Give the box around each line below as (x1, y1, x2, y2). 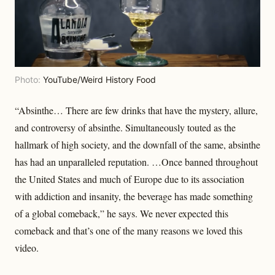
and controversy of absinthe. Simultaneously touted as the (15, 120, 236, 134)
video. (15, 241, 39, 254)
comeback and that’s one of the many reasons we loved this (15, 223, 242, 237)
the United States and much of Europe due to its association (15, 172, 244, 185)
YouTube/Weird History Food (43, 74, 156, 85)
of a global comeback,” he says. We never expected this (15, 206, 228, 220)
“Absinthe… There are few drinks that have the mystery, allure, (15, 103, 258, 117)
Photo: (15, 74, 43, 85)
